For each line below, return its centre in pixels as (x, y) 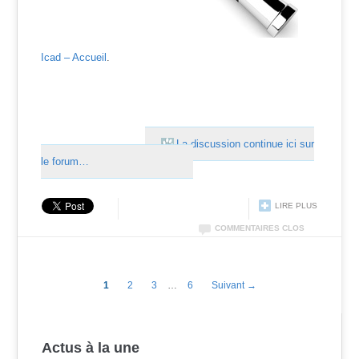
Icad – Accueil (74, 57)
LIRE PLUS (296, 205)
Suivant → (234, 285)
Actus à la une (91, 347)
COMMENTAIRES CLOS (259, 228)
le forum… (65, 161)
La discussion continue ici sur (246, 143)
